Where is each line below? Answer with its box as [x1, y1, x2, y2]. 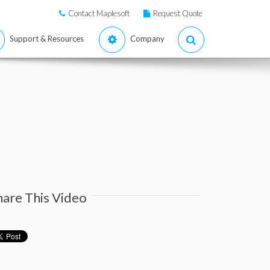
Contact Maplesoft [68, 8, 130, 18]
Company [130, 34, 165, 43]
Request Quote [153, 8, 202, 18]
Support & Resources [10, 34, 84, 43]
